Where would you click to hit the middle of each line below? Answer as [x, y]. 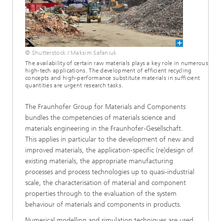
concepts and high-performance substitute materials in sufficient [113, 78]
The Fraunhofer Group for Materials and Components [105, 107]
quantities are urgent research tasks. [74, 85]
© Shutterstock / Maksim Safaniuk [71, 53]
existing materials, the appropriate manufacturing [99, 161]
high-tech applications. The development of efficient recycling [109, 70]
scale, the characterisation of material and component [106, 183]
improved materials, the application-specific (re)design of [109, 150]
